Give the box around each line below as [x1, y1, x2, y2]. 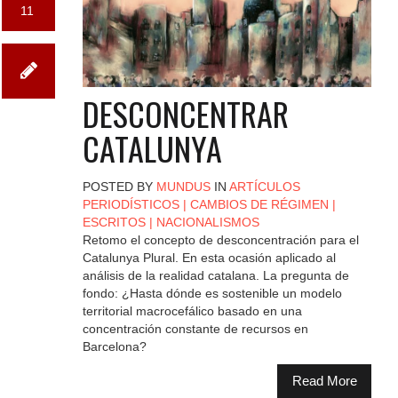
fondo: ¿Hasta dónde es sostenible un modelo [82, 285, 342, 300]
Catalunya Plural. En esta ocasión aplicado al [82, 250, 336, 265]
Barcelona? [82, 338, 147, 354]
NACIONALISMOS [155, 214, 259, 229]
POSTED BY [82, 179, 156, 194]
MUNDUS [155, 179, 211, 194]
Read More [291, 373, 357, 389]
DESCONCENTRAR [82, 89, 289, 137]
